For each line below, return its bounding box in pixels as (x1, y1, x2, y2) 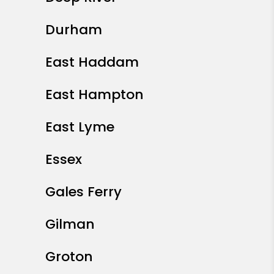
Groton (45, 247, 93, 267)
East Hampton (45, 85, 144, 105)
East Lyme (45, 117, 114, 137)
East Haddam (45, 53, 139, 72)
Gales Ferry (45, 182, 122, 202)
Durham (45, 20, 102, 40)
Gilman (45, 215, 95, 234)
